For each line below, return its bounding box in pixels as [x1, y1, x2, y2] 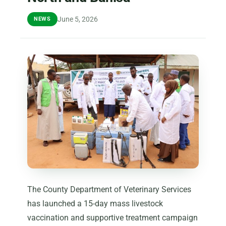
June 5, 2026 [57, 15, 98, 24]
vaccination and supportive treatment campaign [27, 212, 198, 222]
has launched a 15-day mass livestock [27, 198, 163, 208]
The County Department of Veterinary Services [27, 184, 191, 194]
